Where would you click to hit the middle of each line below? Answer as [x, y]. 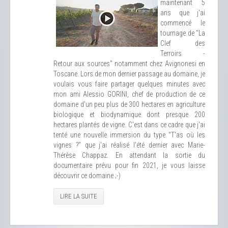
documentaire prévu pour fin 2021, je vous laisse [129, 165]
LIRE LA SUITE [79, 196]
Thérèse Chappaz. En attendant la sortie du [129, 155]
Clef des [183, 43]
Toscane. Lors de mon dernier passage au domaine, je [129, 74]
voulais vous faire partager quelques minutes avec [129, 84]
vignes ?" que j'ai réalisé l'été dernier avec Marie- [129, 145]
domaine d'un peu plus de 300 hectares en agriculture [129, 104]
